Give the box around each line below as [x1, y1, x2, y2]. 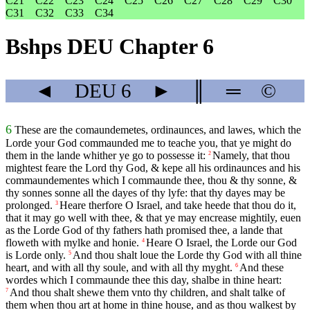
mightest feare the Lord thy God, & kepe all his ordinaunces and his [6, 162, 300, 174]
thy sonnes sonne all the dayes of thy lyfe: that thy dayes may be [6, 187, 285, 199]
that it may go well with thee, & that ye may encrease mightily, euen [6, 212, 301, 224]
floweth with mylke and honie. [6, 237, 139, 249]
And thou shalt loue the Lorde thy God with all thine [73, 249, 302, 262]
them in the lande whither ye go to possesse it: [6, 149, 206, 162]
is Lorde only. [6, 249, 66, 262]
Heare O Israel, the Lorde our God [146, 237, 297, 249]
